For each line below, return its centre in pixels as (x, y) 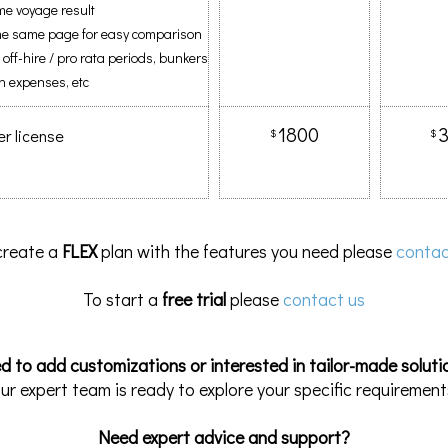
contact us (324, 299)
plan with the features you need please (246, 251)
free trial (194, 299)
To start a (122, 299)
